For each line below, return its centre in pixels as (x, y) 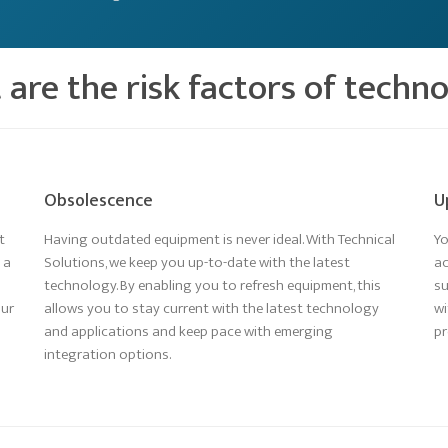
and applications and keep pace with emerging (188, 331)
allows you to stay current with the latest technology (211, 308)
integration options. (107, 354)
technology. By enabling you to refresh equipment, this (212, 285)
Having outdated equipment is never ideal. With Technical (219, 239)
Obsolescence (98, 200)
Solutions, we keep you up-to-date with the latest (197, 262)
